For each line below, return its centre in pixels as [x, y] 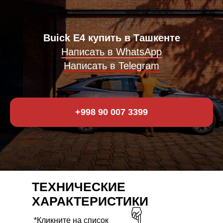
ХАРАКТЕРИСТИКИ [90, 201]
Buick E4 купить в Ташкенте [111, 38]
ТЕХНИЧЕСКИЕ [79, 186]
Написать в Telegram [111, 65]
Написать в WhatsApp [111, 52]
